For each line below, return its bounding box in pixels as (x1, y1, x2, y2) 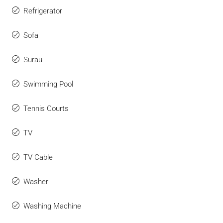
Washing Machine (23, 202, 81, 211)
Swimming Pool (23, 80, 73, 89)
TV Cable (23, 153, 53, 162)
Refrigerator (23, 6, 62, 15)
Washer (23, 177, 48, 186)
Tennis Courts (23, 104, 69, 113)
